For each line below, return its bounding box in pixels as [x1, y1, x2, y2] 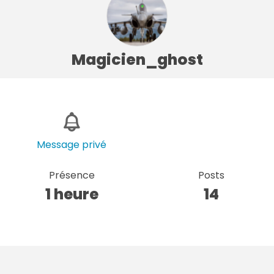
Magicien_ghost [71, 48, 203, 70]
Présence [48, 168, 95, 182]
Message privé [37, 137, 107, 152]
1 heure [45, 183, 98, 204]
